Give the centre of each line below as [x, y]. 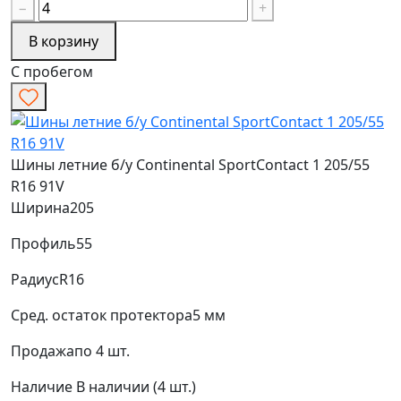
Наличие [42, 386]
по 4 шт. [102, 350]
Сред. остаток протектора [102, 315]
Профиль [43, 243]
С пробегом [52, 71]
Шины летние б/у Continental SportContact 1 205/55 [190, 164]
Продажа [43, 350]
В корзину [64, 41]
